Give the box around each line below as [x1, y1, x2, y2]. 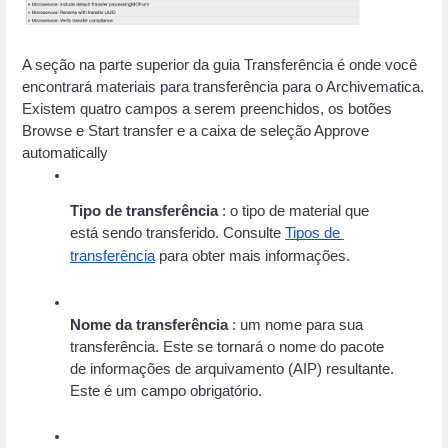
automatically [22, 144, 112, 161]
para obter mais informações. [155, 247, 350, 264]
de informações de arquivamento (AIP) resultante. [70, 360, 394, 377]
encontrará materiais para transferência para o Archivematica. [22, 78, 424, 95]
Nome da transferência [70, 316, 228, 333]
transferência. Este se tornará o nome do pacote [70, 338, 384, 355]
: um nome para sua [228, 316, 363, 333]
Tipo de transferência [70, 202, 218, 219]
